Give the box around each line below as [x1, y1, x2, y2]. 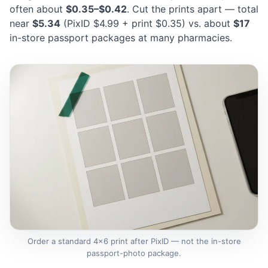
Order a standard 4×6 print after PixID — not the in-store [27, 236, 241, 246]
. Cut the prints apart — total [127, 3, 258, 16]
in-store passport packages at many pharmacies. [10, 32, 232, 44]
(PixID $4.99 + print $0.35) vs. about [60, 17, 233, 30]
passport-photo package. [87, 248, 181, 258]
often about [10, 3, 66, 16]
